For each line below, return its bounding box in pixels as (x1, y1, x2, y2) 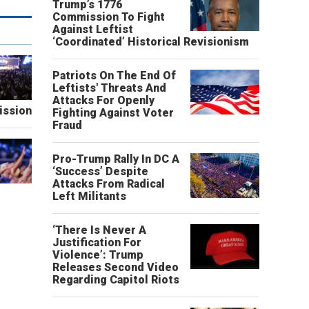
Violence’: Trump (52, 248, 143, 261)
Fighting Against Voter (52, 106, 174, 119)
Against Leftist (52, 23, 133, 36)
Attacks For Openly (52, 94, 154, 107)
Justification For (52, 236, 141, 249)
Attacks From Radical (52, 177, 165, 190)
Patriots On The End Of (52, 69, 176, 82)
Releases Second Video (52, 261, 179, 274)
